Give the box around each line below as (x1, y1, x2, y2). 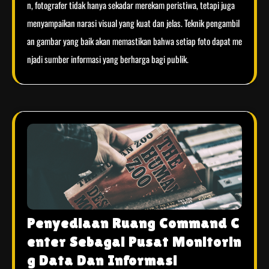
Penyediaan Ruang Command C (27, 215, 240, 232)
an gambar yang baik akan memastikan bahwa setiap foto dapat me (27, 34, 242, 48)
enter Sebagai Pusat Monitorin (27, 234, 241, 250)
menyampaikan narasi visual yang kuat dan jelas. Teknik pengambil (27, 16, 240, 30)
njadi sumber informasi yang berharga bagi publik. (27, 52, 189, 66)
